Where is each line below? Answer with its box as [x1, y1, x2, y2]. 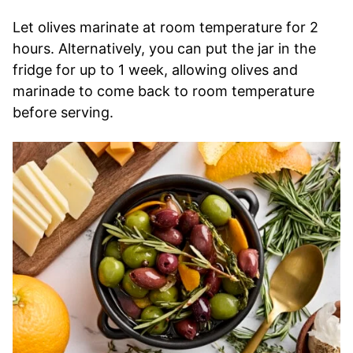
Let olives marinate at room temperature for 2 [13, 18, 318, 35]
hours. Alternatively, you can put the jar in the [13, 39, 316, 57]
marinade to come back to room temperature [13, 82, 314, 99]
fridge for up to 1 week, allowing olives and [13, 61, 298, 78]
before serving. [13, 103, 113, 121]
